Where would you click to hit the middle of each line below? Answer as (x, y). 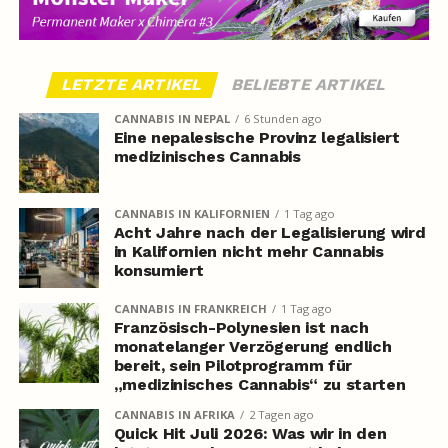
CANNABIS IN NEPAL (171, 119)
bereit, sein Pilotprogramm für (233, 366)
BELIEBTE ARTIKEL (309, 85)
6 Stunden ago (282, 119)
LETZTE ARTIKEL (132, 85)
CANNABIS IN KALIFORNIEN (191, 214)
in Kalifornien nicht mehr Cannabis (248, 252)
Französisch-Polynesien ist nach (241, 328)
